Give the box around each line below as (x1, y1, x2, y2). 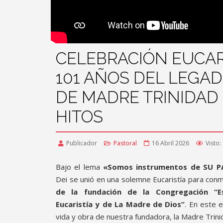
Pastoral (113, 138, 137, 147)
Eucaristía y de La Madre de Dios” (56, 199, 185, 209)
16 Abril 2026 (152, 138, 189, 147)
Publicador (66, 138, 97, 147)
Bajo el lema (56, 161, 104, 172)
